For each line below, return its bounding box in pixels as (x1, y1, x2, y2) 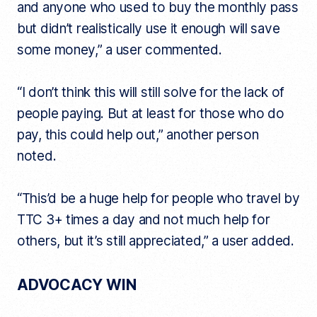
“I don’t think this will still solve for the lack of (16, 84, 285, 101)
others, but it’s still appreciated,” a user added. (16, 233, 294, 250)
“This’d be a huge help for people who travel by (16, 190, 300, 207)
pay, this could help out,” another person (16, 127, 259, 144)
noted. (16, 148, 57, 165)
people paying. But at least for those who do (16, 105, 284, 122)
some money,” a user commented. (16, 42, 222, 59)
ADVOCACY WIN (16, 276, 137, 294)
